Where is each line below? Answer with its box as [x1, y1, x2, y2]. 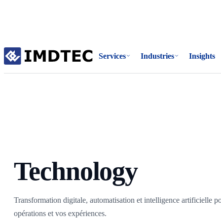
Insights [189, 51, 216, 60]
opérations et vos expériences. [14, 209, 107, 218]
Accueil [24, 46, 48, 55]
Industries [141, 51, 175, 60]
